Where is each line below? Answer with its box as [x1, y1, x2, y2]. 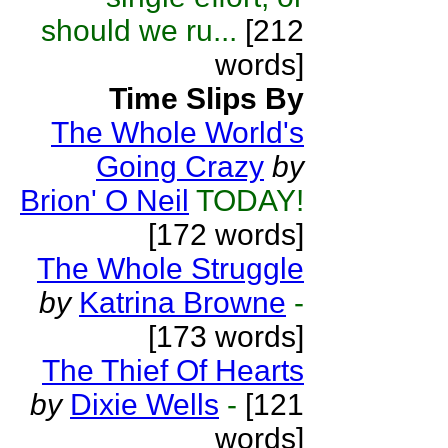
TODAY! [196, 184, 304, 217]
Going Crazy [96, 150, 264, 183]
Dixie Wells [70, 388, 219, 421]
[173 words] [148, 320, 304, 353]
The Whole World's [51, 116, 304, 149]
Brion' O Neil [20, 184, 189, 217]
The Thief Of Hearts [42, 354, 304, 387]
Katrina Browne [79, 286, 286, 319]
